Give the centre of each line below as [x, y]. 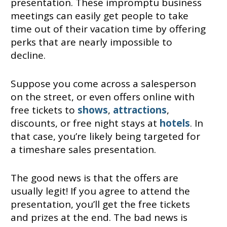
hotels [175, 123]
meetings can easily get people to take [99, 16]
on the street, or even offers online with [102, 97]
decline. [29, 55]
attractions [140, 110]
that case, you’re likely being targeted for [105, 137]
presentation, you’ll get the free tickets [100, 204]
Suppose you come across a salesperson [103, 84]
